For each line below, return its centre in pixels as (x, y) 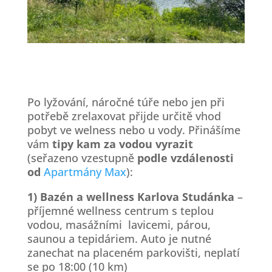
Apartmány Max (85, 172)
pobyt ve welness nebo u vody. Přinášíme (134, 130)
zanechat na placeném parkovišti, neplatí (133, 252)
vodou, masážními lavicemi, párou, (119, 224)
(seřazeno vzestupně (82, 158)
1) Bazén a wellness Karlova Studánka (131, 196)
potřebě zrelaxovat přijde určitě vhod (124, 116)
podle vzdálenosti (185, 158)
